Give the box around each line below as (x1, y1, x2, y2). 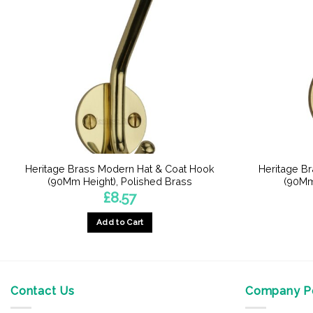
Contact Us (10, 284, 75, 298)
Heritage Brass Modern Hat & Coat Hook (25, 163, 215, 175)
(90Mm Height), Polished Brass (48, 175, 193, 188)
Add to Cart (96, 217, 144, 228)
